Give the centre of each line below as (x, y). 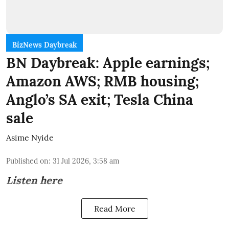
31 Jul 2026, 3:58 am (86, 161)
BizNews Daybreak (44, 45)
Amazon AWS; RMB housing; (102, 81)
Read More (114, 208)
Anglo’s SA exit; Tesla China (100, 99)
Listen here (34, 180)
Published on (27, 161)
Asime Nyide (30, 137)
